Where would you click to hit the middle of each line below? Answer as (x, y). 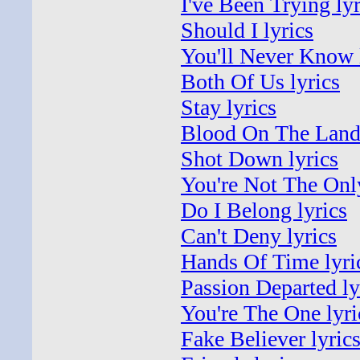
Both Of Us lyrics (260, 82)
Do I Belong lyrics (264, 210)
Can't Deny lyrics (259, 236)
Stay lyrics (229, 107)
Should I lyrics (247, 30)
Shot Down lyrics (260, 159)
